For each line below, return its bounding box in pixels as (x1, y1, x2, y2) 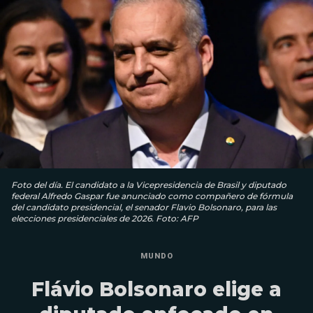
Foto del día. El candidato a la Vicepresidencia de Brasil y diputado (11, 179, 286, 190)
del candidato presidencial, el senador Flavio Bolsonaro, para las (11, 201, 277, 212)
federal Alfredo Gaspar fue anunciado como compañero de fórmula (11, 190, 293, 201)
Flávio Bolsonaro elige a (31, 277, 282, 301)
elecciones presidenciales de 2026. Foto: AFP (11, 212, 198, 224)
